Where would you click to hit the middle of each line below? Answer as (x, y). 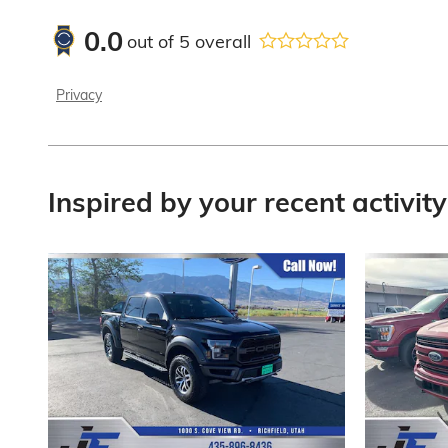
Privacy (79, 95)
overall (220, 41)
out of (153, 41)
